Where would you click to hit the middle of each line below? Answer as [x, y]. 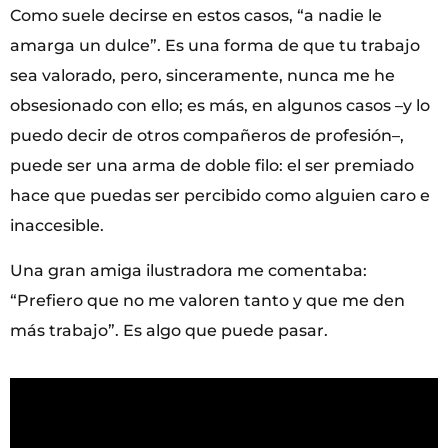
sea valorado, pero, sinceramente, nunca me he [202, 76]
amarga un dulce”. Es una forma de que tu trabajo [215, 46]
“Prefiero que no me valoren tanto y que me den [207, 300]
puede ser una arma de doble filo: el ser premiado [212, 166]
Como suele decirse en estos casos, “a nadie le [196, 16]
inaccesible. [57, 226]
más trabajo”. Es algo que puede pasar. [169, 330]
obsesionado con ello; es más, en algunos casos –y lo [220, 106]
